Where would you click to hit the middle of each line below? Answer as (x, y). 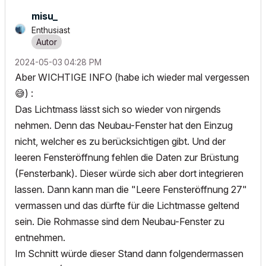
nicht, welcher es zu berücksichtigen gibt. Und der (120, 142)
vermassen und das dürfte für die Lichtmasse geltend (127, 206)
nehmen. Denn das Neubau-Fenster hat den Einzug (124, 126)
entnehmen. (41, 238)
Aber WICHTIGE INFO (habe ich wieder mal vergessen (132, 77)
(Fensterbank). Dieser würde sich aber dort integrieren (129, 174)
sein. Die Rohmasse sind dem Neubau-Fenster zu (120, 222)
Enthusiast (51, 30)
